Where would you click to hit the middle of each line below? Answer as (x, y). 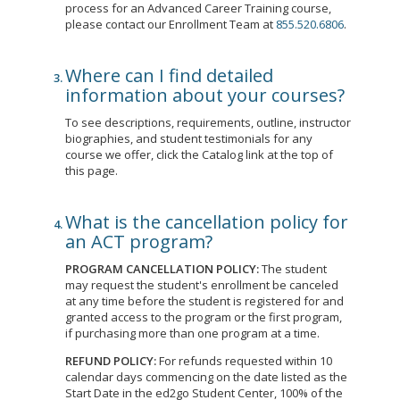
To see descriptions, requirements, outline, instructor (208, 122)
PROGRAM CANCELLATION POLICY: (162, 269)
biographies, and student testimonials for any (189, 138)
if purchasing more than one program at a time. (192, 333)
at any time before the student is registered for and (204, 301)
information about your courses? (205, 95)
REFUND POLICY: (111, 361)
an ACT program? (139, 242)
